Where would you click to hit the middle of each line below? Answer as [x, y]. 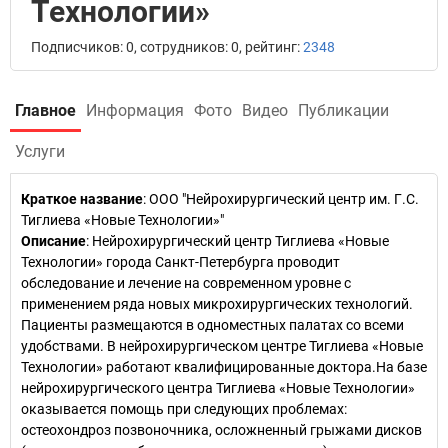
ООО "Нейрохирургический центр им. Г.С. [284, 199]
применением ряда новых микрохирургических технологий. [217, 304]
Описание [53, 241]
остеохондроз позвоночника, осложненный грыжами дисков [221, 430]
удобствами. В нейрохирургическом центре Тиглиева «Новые [222, 346]
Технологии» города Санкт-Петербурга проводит [180, 262]
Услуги [40, 151]
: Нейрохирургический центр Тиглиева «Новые [237, 241]
